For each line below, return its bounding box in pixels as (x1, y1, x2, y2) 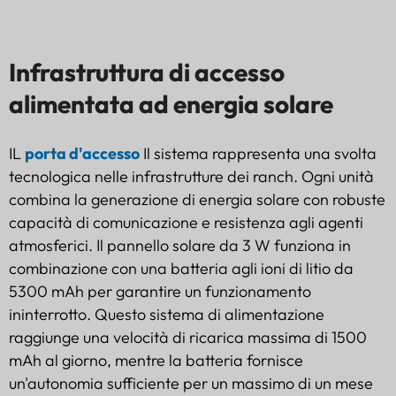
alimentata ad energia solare (9, 88, 333, 120)
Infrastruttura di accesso (9, 57, 285, 88)
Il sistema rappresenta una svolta (140, 143, 377, 164)
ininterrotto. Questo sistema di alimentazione (9, 304, 324, 325)
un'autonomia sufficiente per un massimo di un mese (9, 373, 373, 394)
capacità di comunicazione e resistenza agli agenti (9, 212, 363, 233)
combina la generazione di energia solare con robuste (9, 189, 385, 210)
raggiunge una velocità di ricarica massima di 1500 (9, 327, 367, 348)
